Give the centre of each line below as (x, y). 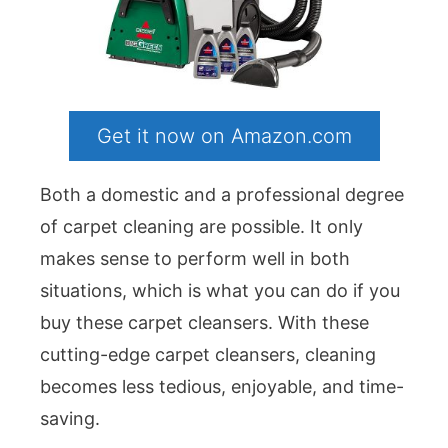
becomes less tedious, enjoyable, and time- (222, 387)
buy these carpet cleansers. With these (204, 323)
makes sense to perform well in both (195, 259)
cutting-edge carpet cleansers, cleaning (208, 355)
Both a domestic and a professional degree (222, 195)
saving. (70, 419)
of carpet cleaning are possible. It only (201, 227)
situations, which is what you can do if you (220, 291)
